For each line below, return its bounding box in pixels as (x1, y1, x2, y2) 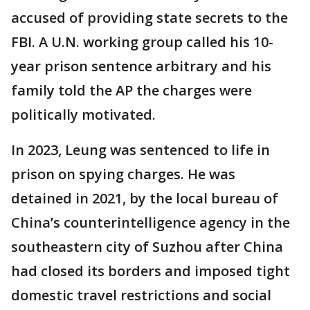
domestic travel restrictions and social (11, 286, 271, 305)
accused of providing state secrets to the (11, 8, 288, 28)
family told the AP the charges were (11, 81, 252, 100)
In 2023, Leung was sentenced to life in (11, 140, 270, 160)
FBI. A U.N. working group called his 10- (11, 33, 273, 52)
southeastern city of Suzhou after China (11, 237, 283, 257)
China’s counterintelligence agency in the (11, 213, 290, 232)
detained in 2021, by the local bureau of (11, 189, 278, 208)
